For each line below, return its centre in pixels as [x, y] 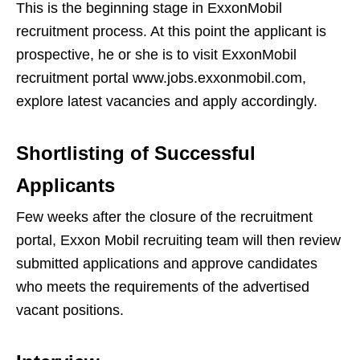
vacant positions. [70, 310]
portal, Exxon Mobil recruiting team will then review [178, 240]
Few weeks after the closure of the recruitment [164, 217]
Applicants [65, 185]
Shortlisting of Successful [136, 153]
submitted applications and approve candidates [167, 264]
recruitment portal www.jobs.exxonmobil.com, [161, 78]
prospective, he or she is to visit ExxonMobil [156, 55]
